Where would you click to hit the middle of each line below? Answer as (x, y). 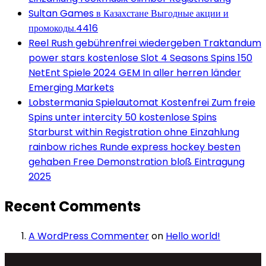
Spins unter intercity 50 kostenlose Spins (123, 117)
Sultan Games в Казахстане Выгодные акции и (129, 13)
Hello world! (193, 236)
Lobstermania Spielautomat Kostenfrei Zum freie (142, 102)
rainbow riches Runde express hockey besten (134, 147)
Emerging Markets (71, 87)
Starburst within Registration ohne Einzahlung (134, 132)
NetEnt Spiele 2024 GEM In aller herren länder (135, 72)
